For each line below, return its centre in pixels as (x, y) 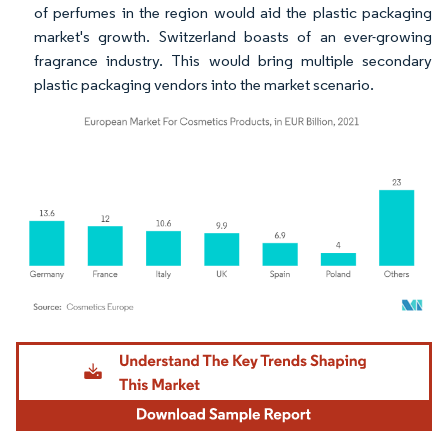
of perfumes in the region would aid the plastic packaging (233, 12)
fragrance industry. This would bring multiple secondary (233, 60)
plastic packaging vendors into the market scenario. (204, 84)
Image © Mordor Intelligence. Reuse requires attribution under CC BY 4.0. (212, 344)
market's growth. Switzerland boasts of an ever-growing (233, 36)
